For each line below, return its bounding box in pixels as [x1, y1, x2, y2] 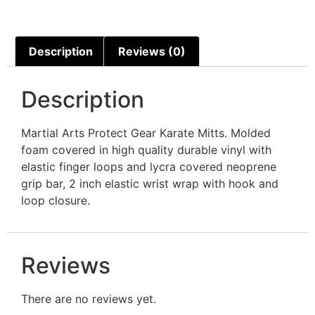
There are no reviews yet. [21, 292, 156, 307]
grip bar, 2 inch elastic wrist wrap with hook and [21, 176, 278, 191]
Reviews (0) [117, 44, 186, 58]
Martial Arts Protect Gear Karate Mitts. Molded [21, 125, 271, 140]
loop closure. [21, 193, 90, 207]
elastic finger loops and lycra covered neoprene [21, 159, 276, 174]
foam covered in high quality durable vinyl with [21, 142, 271, 157]
